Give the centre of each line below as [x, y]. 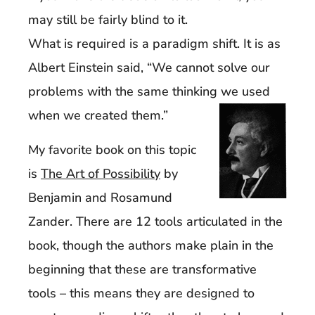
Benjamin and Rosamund [100, 197]
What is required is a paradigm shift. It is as [154, 44]
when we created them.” [98, 116]
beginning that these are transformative [142, 269]
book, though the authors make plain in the [151, 245]
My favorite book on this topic [112, 149]
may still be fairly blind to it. [108, 20]
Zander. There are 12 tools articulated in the [155, 221]
